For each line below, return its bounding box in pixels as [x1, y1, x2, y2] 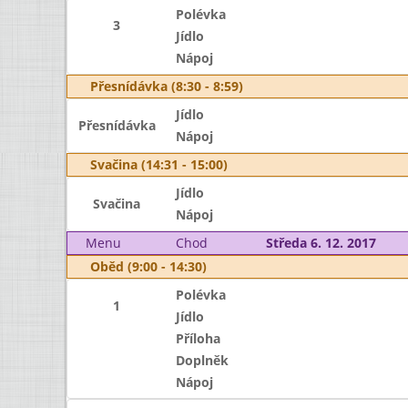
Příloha [175, 330, 220, 347]
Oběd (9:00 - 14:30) [90, 258, 207, 275]
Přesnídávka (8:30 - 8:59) [90, 77, 243, 95]
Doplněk [175, 352, 229, 369]
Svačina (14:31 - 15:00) [90, 156, 228, 173]
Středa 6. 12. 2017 [265, 234, 376, 251]
